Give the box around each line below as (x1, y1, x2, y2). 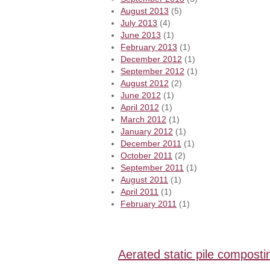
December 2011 (121, 139, 181, 149)
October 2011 (121, 151, 172, 161)
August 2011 (121, 175, 168, 185)
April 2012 (121, 102, 159, 113)
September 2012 (121, 66, 184, 77)
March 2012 (121, 115, 166, 125)
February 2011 (121, 199, 177, 209)
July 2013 (121, 18, 157, 28)
